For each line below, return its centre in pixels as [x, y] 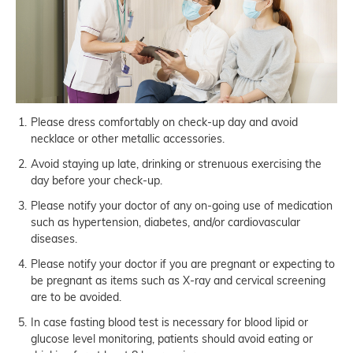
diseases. [54, 238]
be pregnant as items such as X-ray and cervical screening [178, 280]
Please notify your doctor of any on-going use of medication [182, 205]
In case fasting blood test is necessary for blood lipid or [169, 322]
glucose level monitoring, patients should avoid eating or [172, 338]
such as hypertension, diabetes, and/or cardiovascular [165, 222]
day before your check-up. [97, 180]
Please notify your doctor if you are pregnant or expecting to [183, 264]
